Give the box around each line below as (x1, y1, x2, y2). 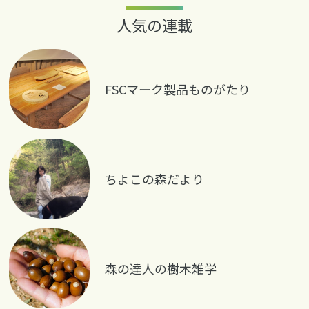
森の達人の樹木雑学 (105, 259, 217, 277)
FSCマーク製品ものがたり (105, 80, 251, 99)
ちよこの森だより (105, 170, 205, 188)
